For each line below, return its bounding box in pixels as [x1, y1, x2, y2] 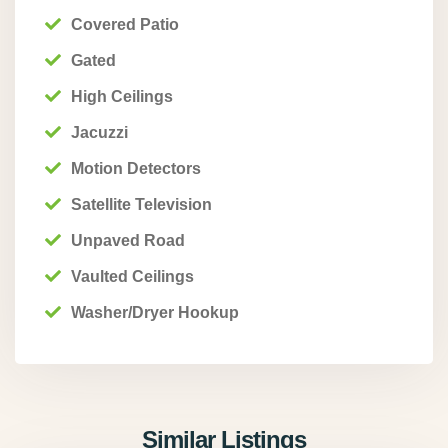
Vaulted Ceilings [71, 268, 194, 285]
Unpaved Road [71, 232, 185, 249]
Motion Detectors [71, 160, 201, 177]
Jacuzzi [71, 124, 128, 141]
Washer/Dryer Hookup [71, 304, 239, 321]
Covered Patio [71, 16, 179, 33]
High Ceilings [71, 88, 173, 105]
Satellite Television [71, 196, 212, 213]
